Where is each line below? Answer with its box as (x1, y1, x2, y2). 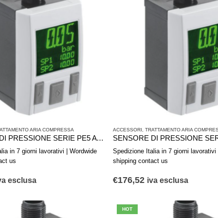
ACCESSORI (113, 127, 142, 132)
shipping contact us (113, 157, 168, 165)
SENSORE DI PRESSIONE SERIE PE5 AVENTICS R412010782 (96, 134, 104, 142)
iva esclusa (147, 176, 188, 185)
